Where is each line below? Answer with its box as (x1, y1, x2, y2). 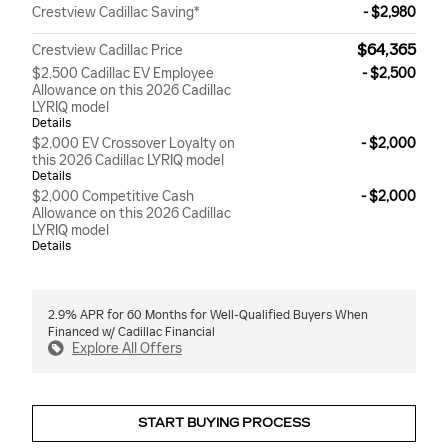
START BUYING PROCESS (138, 415, 310, 430)
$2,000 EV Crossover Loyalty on (32, 135, 235, 153)
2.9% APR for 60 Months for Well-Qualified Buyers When (48, 308, 368, 323)
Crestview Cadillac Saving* (32, 4, 200, 22)
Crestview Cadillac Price (32, 42, 183, 60)
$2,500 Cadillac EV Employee (32, 65, 214, 83)
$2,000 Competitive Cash (32, 188, 194, 206)
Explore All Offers (72, 340, 182, 358)
